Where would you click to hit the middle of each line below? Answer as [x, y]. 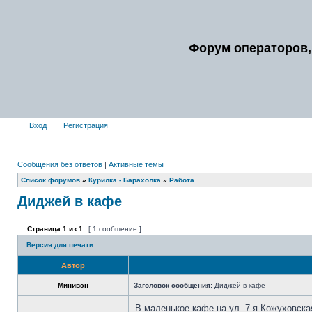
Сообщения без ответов [60, 164]
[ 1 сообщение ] [115, 229]
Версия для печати [60, 245]
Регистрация [85, 125]
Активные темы [136, 164]
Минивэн [73, 285]
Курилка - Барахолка [125, 180]
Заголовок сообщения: [173, 285]
